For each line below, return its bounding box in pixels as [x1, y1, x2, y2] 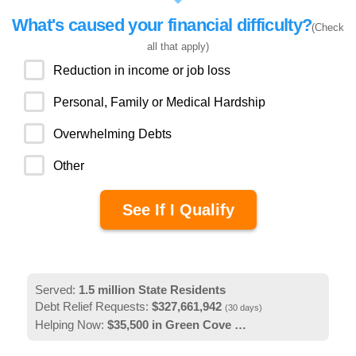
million [97, 283, 135, 297]
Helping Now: [34, 318, 107, 332]
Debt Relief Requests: [34, 300, 152, 314]
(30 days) [224, 303, 262, 313]
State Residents [134, 283, 226, 297]
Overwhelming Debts [53, 127, 172, 141]
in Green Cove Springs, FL [148, 318, 234, 332]
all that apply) [147, 41, 209, 53]
